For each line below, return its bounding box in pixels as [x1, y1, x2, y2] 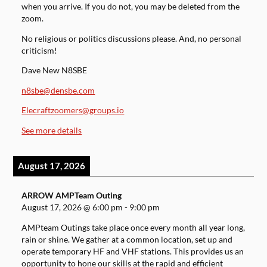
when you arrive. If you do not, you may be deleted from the [21, 2, 240, 12]
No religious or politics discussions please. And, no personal [21, 33, 242, 44]
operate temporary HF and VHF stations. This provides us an [21, 247, 244, 257]
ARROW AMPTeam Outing [21, 191, 122, 201]
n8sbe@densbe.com [21, 85, 95, 95]
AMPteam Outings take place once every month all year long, [21, 223, 246, 233]
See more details [21, 125, 82, 135]
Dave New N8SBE [21, 66, 88, 76]
